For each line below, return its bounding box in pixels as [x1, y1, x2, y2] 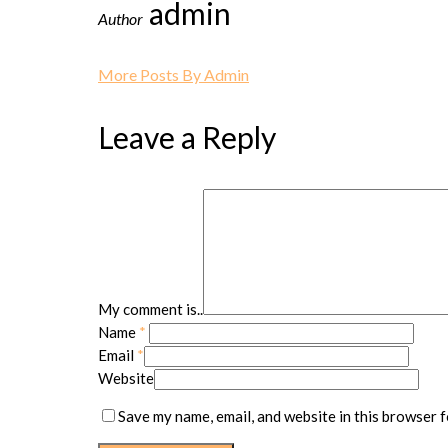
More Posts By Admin [98, 64, 249, 84]
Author [98, 8, 143, 28]
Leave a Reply [98, 118, 276, 155]
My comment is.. [98, 299, 203, 318]
